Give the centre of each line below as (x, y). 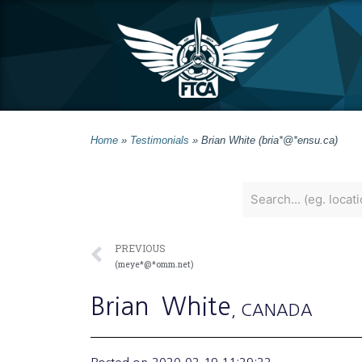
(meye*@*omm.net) (154, 264)
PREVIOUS (140, 248)
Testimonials (160, 140)
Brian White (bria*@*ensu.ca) (269, 140)
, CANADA (272, 310)
